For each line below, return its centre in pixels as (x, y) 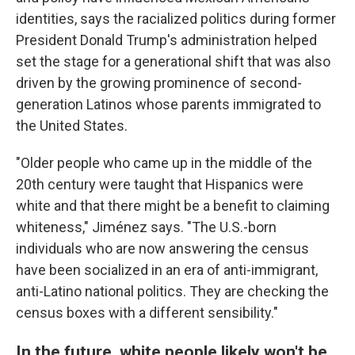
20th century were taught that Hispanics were (160, 184)
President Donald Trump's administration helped (166, 40)
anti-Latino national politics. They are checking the (172, 291)
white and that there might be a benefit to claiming (173, 206)
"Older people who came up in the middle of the (164, 163)
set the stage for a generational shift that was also (173, 61)
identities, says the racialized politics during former (176, 19)
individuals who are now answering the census (162, 248)
